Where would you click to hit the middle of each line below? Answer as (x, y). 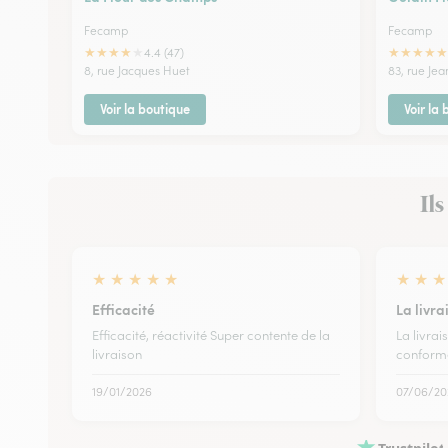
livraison (117, 354)
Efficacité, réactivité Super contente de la (211, 335)
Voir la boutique (145, 108)
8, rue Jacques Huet (137, 70)
